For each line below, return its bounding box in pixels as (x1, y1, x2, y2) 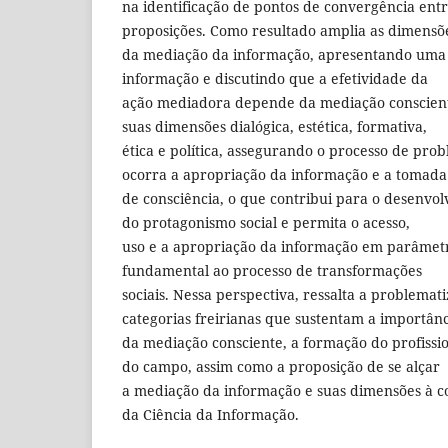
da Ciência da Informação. (122, 405, 299, 425)
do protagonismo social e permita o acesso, (122, 213, 410, 233)
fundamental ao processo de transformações (122, 261, 422, 281)
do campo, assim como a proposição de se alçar (122, 357, 440, 377)
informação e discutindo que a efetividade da (122, 69, 428, 89)
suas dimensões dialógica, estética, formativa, (122, 117, 427, 137)
